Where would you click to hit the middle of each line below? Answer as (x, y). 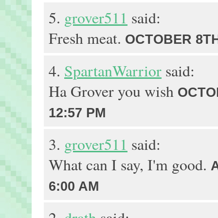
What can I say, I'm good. (130, 164)
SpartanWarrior (113, 71)
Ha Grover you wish (113, 91)
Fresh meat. (87, 38)
